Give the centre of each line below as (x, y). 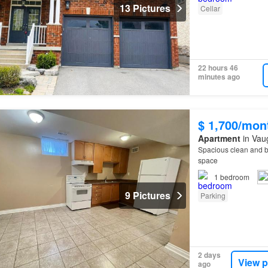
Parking (213, 195)
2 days (209, 255)
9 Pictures (147, 196)
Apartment (219, 138)
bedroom (234, 176)
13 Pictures (145, 8)
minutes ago (219, 77)
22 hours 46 (218, 68)
